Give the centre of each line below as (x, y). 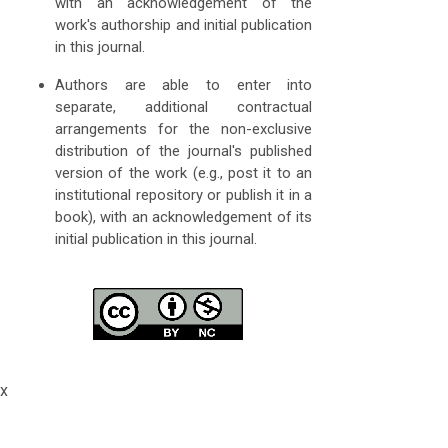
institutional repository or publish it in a (184, 195)
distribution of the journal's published (184, 151)
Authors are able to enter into (184, 85)
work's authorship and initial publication (184, 25)
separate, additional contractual (184, 107)
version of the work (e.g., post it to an (184, 173)
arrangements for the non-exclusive (184, 129)
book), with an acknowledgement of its (184, 217)
